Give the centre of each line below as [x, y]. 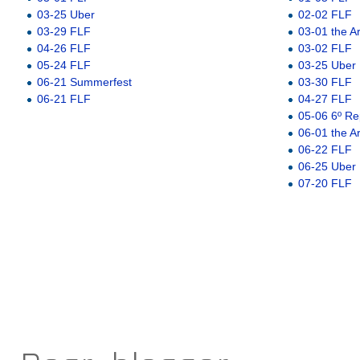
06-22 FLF [325, 149]
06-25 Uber [327, 166]
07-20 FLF [325, 183]
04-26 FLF [63, 48]
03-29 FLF [63, 31]
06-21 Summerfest [84, 82]
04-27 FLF [325, 98]
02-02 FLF [325, 14]
